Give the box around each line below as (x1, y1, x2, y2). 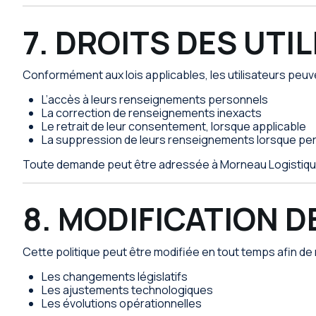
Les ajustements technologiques (42, 281, 214, 298)
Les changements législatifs (42, 268, 188, 284)
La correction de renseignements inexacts (42, 105, 262, 121)
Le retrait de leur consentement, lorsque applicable (42, 119, 307, 134)
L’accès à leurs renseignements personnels (42, 92, 269, 107)
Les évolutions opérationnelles (42, 295, 202, 311)
